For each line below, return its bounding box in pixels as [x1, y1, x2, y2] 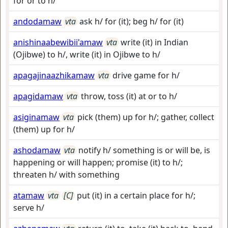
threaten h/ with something [13, 169, 120, 180]
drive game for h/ [112, 70, 180, 81]
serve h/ [13, 202, 44, 213]
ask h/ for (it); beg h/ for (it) [79, 16, 184, 27]
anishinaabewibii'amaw [13, 37, 103, 48]
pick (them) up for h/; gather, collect [77, 111, 214, 123]
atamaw [13, 190, 44, 201]
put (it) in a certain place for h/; [77, 190, 195, 201]
